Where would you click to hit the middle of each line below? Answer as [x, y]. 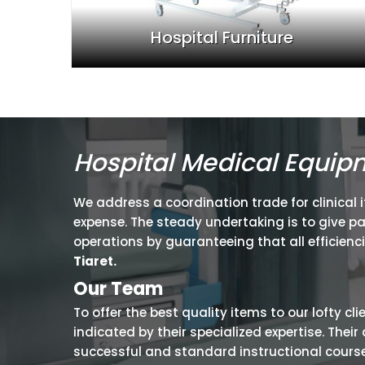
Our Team [120, 289]
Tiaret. [95, 262]
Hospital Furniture [222, 37]
